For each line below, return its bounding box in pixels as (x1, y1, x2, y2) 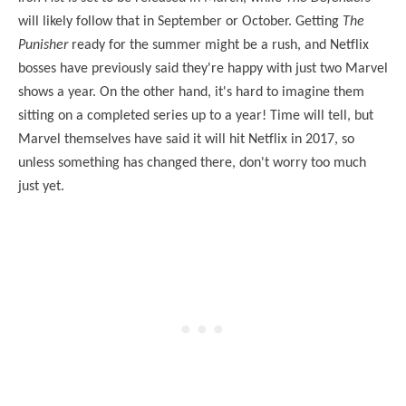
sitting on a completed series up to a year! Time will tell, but (18, 108, 373, 123)
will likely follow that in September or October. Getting (18, 14, 343, 29)
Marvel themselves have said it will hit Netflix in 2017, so (18, 131, 354, 147)
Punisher (18, 37, 68, 53)
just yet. (18, 179, 64, 194)
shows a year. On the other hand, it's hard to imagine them (18, 84, 364, 100)
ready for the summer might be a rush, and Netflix (68, 37, 369, 53)
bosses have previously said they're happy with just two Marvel (18, 61, 388, 76)
